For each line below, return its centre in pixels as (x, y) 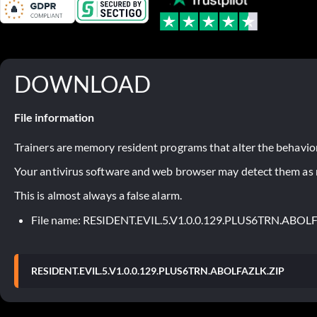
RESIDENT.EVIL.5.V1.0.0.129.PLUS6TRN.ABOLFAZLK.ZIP (158, 270)
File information (54, 117)
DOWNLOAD (82, 83)
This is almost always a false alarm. (98, 195)
